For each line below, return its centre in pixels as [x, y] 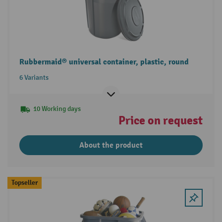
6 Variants [34, 77]
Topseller [24, 182]
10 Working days [57, 109]
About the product [111, 145]
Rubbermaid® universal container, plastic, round [104, 62]
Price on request [161, 120]
